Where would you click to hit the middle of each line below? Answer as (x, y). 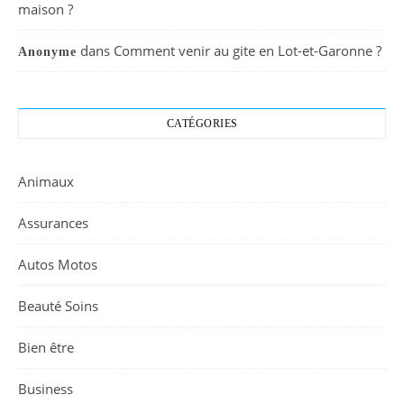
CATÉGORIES (202, 123)
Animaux (46, 181)
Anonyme (47, 51)
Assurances (53, 222)
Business (46, 388)
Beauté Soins (58, 305)
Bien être (46, 347)
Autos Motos (58, 264)
